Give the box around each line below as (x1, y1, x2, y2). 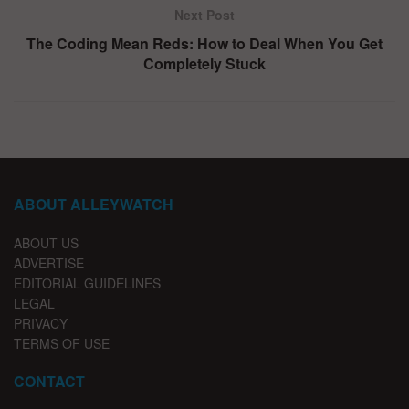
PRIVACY (14, 314, 68, 333)
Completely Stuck (143, 53, 266, 75)
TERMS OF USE (14, 334, 110, 353)
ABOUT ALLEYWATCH (14, 194, 173, 215)
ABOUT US (14, 234, 79, 253)
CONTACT (14, 371, 85, 393)
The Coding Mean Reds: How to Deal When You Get (26, 33, 383, 55)
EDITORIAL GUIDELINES (14, 274, 161, 293)
